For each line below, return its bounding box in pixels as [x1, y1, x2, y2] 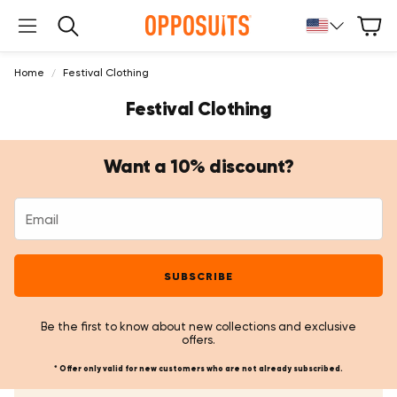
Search [54, 24, 93, 38]
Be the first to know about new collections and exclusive [41, 320, 356, 333]
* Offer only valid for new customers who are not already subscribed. [54, 364, 343, 374]
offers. [182, 333, 215, 346]
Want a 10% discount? [103, 155, 294, 178]
